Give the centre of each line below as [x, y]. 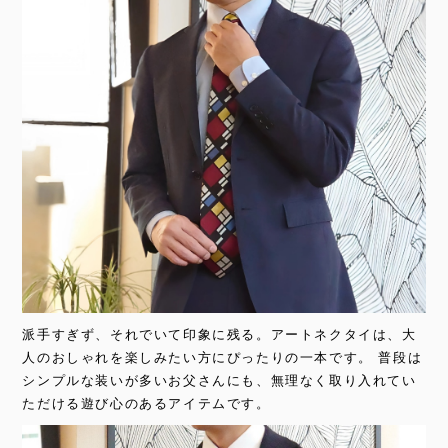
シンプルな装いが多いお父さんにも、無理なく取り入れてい [219, 381]
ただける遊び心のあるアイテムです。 [149, 404]
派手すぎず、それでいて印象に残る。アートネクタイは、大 [219, 335]
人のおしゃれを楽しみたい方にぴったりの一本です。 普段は [222, 358]
